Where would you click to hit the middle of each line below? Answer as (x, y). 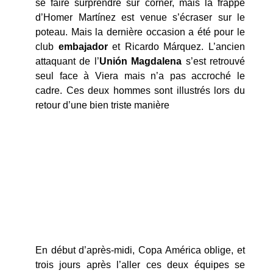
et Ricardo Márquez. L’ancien (176, 46)
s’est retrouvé (214, 61)
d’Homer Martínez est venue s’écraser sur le (140, 17)
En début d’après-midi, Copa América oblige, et (140, 250)
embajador (83, 46)
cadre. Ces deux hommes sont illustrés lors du (140, 90)
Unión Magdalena (140, 61)
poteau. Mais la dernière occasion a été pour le (140, 32)
